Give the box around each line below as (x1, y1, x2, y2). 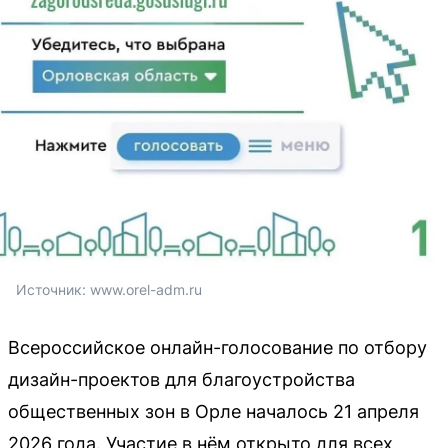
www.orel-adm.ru (90, 281, 202, 298)
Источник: (16, 281, 90, 298)
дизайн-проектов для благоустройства (8, 369, 355, 390)
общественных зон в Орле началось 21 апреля (8, 401, 419, 422)
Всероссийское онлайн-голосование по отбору (8, 337, 427, 358)
